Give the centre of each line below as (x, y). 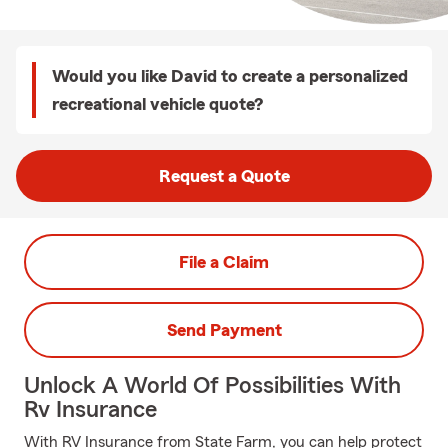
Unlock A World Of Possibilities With (212, 386)
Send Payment (224, 330)
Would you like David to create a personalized (230, 76)
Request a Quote (224, 176)
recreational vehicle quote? (157, 104)
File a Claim (224, 262)
